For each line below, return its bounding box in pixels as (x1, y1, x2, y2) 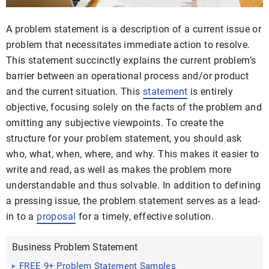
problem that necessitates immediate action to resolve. (6, 39, 250, 50)
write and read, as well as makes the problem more (6, 164, 232, 175)
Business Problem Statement (12, 241, 138, 253)
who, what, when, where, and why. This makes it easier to (6, 148, 259, 160)
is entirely (187, 86, 234, 97)
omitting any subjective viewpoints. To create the (6, 117, 224, 128)
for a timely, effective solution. (76, 211, 214, 222)
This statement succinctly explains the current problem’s (6, 55, 256, 66)
